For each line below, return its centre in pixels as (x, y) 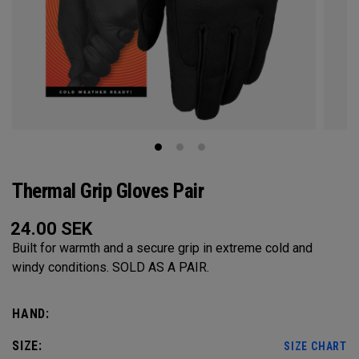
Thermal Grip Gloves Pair (108, 191)
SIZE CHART (315, 346)
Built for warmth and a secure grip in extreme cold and (162, 248)
